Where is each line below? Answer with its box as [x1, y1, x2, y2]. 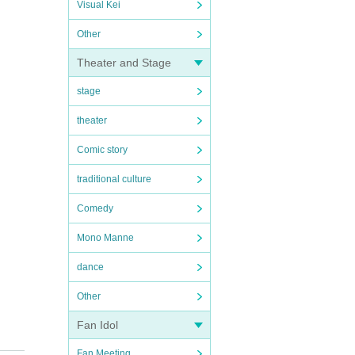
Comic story [77, 144, 128, 155]
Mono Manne [77, 232, 134, 243]
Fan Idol [77, 319, 118, 331]
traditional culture [77, 174, 151, 185]
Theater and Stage [77, 56, 171, 69]
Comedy [77, 203, 113, 214]
